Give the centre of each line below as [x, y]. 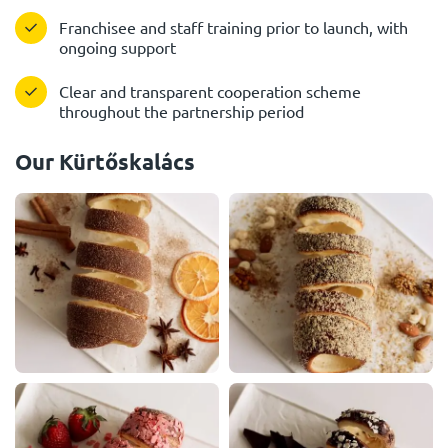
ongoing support [117, 47]
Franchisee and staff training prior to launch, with [233, 27]
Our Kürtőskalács [105, 161]
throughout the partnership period [181, 111]
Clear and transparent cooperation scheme [210, 91]
